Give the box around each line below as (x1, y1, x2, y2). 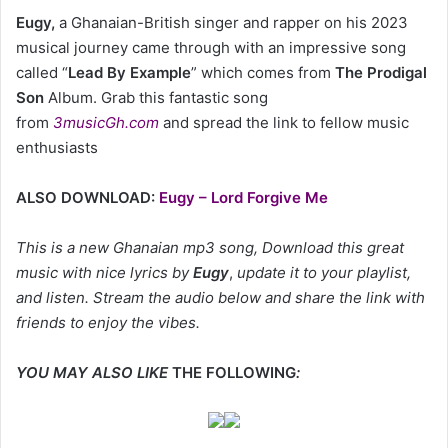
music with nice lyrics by (16, 263, 193, 283)
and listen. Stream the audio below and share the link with (16, 288, 425, 308)
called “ (16, 63, 68, 83)
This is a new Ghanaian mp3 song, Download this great (16, 238, 404, 258)
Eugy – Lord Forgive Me (159, 188, 328, 208)
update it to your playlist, (233, 263, 411, 283)
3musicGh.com (53, 113, 159, 133)
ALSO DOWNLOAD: (16, 188, 159, 208)
